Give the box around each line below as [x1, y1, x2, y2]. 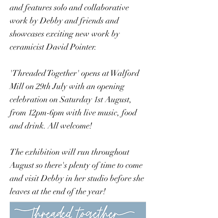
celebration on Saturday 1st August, [10, 94, 132, 105]
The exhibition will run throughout [10, 147, 129, 157]
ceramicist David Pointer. [10, 42, 97, 52]
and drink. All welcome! [10, 121, 92, 131]
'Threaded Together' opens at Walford [10, 68, 139, 78]
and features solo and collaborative [10, 2, 129, 13]
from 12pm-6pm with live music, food [10, 108, 137, 118]
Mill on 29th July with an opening [10, 81, 125, 91]
